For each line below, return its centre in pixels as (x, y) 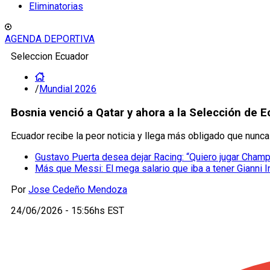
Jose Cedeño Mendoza (78, 190)
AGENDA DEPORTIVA (50, 39)
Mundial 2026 (68, 89)
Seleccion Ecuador (50, 56)
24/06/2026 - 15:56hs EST (67, 211)
